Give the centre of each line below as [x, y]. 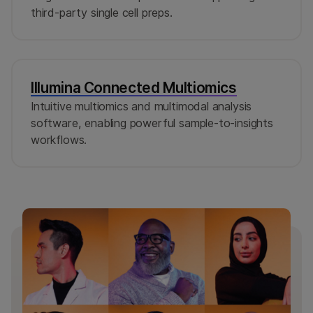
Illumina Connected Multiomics [134, 88]
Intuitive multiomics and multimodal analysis [141, 107]
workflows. [59, 140]
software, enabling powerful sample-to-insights [152, 123]
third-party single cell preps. [102, 13]
